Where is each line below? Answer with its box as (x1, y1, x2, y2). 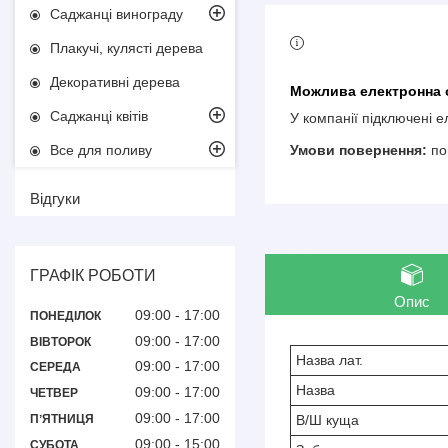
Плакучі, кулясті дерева (50, 40, 203, 57)
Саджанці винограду (50, 6, 183, 23)
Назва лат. (296, 351, 363, 368)
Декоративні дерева (50, 74, 180, 91)
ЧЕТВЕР (30, 386, 78, 401)
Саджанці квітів (50, 108, 148, 125)
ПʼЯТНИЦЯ (30, 412, 94, 427)
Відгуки (30, 190, 80, 208)
